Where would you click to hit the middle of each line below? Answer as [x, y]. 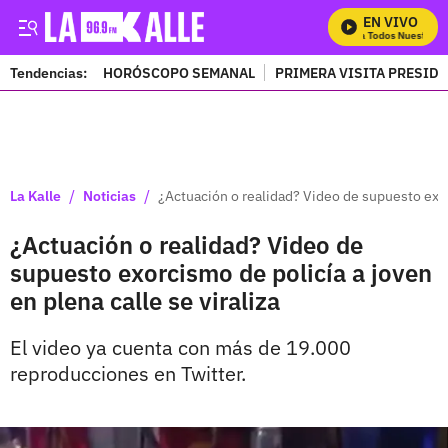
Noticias [109, 195]
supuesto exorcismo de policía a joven [221, 273]
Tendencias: [48, 72]
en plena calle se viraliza [145, 301]
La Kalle [35, 195]
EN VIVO [390, 22]
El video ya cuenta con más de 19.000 [180, 347]
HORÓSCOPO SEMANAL [179, 72]
